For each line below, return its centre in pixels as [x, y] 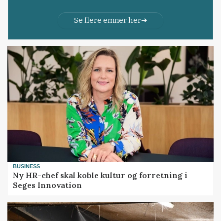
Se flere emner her [107, 20]
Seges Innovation [48, 185]
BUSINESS [27, 166]
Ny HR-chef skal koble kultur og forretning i [100, 175]
